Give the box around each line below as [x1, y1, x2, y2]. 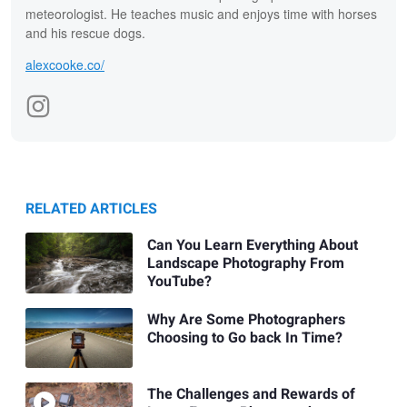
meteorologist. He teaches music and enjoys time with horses [25, 5, 377, 24]
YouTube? [146, 270, 212, 293]
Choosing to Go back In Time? [146, 326, 342, 349]
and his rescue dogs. [25, 24, 145, 43]
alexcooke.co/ [25, 55, 104, 74]
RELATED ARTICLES [25, 198, 157, 221]
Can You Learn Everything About [146, 233, 358, 256]
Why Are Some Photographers [146, 308, 345, 331]
